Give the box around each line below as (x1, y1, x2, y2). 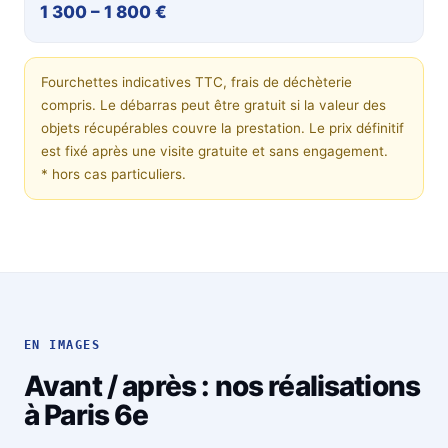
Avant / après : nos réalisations (24, 368, 421, 403)
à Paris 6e (24, 397, 149, 432)
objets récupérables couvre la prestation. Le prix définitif (41, 120, 404, 137)
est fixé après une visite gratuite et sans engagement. (41, 143, 388, 160)
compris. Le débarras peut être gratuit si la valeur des (41, 97, 386, 114)
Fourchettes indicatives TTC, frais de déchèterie (41, 74, 352, 91)
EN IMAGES (24, 337, 100, 352)
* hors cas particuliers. (41, 166, 186, 183)
